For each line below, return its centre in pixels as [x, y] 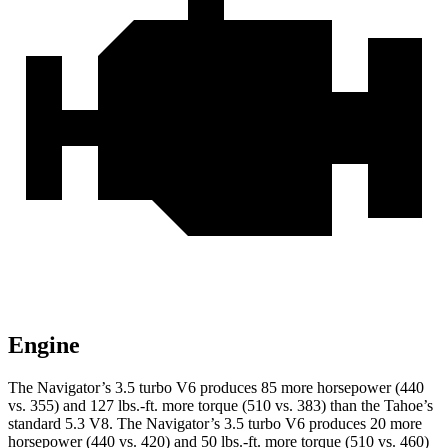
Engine [44, 345]
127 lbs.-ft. [124, 406]
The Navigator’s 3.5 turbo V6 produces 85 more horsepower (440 [216, 388]
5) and [68, 406]
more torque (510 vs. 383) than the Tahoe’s [295, 406]
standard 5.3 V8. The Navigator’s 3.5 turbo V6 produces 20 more [215, 424]
